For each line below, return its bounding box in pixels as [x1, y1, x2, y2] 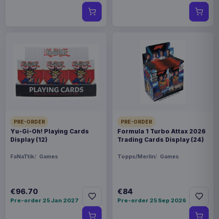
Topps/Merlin [117, 153, 155, 160]
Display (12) [10, 135, 47, 143]
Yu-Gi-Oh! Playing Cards [10, 127, 89, 135]
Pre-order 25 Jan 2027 [10, 197, 79, 204]
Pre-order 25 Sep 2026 [117, 197, 186, 204]
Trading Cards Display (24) [117, 135, 204, 143]
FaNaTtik [10, 153, 34, 160]
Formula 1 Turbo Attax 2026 [117, 127, 206, 135]
